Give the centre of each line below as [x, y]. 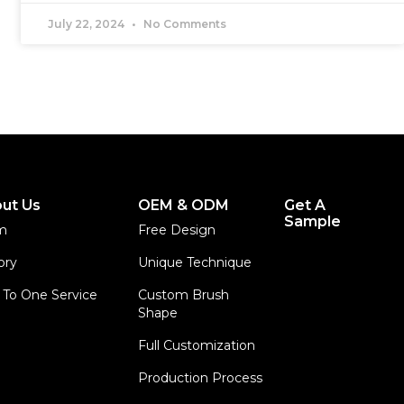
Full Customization [197, 345]
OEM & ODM [184, 205]
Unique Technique [195, 262]
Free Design [177, 230]
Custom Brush [184, 295]
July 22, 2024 [88, 23]
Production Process [201, 378]
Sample [312, 221]
